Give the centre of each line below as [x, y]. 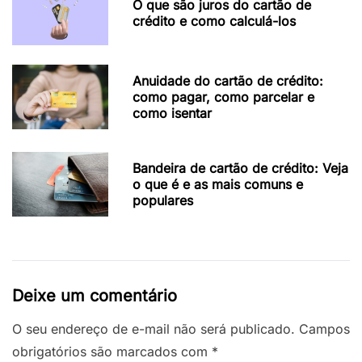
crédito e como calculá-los [215, 21]
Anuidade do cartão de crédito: [228, 81]
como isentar [173, 114]
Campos [324, 329]
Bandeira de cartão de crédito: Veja [241, 168]
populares [163, 201]
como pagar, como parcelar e [224, 97]
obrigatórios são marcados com [112, 352]
